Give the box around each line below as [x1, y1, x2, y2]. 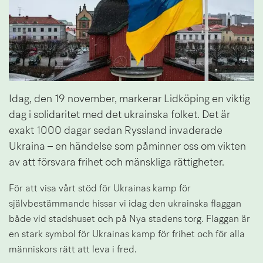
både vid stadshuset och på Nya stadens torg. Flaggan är [9, 215, 250, 225]
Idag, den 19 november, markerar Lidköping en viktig [9, 94, 250, 105]
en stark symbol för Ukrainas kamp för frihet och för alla [9, 230, 245, 240]
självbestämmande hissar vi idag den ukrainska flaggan [9, 200, 241, 210]
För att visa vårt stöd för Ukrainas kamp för [9, 184, 191, 194]
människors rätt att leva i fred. [9, 245, 137, 255]
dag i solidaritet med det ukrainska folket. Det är [9, 110, 230, 121]
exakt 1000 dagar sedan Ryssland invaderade [9, 126, 222, 137]
